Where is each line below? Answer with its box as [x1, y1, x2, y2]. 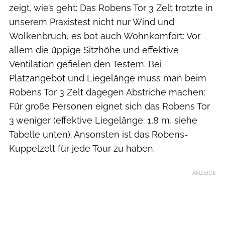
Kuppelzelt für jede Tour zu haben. [9, 143, 155, 154]
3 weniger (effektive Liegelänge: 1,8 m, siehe [9, 115, 197, 126]
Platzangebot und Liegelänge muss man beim [9, 72, 206, 83]
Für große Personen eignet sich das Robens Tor [9, 100, 210, 111]
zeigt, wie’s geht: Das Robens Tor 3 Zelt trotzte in [9, 2, 213, 13]
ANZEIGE [192, 169, 216, 176]
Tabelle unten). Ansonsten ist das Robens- [9, 129, 188, 140]
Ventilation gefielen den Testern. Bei [9, 58, 162, 69]
